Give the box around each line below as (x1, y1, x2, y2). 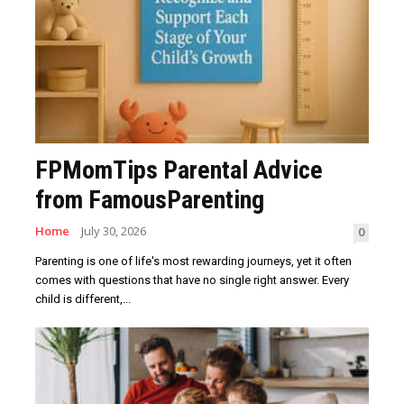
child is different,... (35, 292, 132, 307)
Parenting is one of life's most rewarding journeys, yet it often (35, 254, 353, 269)
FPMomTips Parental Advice (35, 155, 324, 186)
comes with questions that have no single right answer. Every (35, 273, 350, 288)
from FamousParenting (35, 185, 265, 216)
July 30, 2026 (81, 223, 147, 240)
